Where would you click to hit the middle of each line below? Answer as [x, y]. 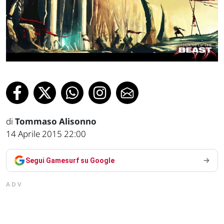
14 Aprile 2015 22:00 [46, 134]
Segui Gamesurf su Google [70, 161]
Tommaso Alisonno [56, 121]
